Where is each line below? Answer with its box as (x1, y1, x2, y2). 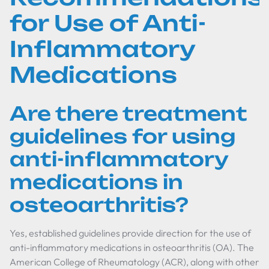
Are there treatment (10, 101, 247, 125)
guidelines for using (10, 124, 235, 148)
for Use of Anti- (10, 10, 206, 37)
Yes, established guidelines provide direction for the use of (10, 227, 251, 239)
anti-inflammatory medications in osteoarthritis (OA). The (10, 241, 254, 253)
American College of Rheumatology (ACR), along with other (10, 256, 259, 268)
